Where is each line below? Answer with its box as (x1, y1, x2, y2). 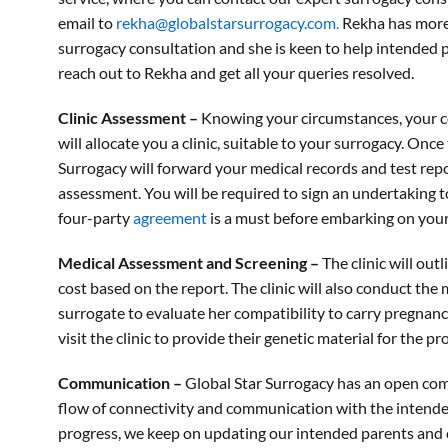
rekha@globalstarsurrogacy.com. (116, 13, 339, 32)
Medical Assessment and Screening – (58, 253, 322, 272)
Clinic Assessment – (58, 108, 198, 127)
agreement (133, 208, 207, 227)
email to (58, 13, 116, 32)
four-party (58, 208, 133, 227)
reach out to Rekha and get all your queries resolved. (58, 63, 414, 82)
